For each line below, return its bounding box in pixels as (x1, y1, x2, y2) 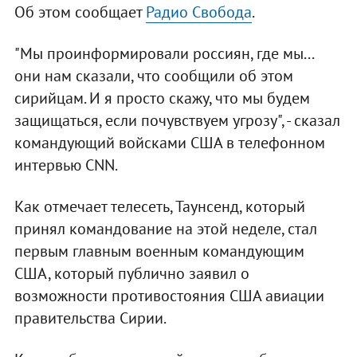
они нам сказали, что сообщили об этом (14, 65, 293, 87)
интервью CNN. (14, 155, 118, 176)
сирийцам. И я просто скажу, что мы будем (14, 88, 310, 109)
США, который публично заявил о (14, 263, 249, 284)
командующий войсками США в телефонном (14, 132, 325, 154)
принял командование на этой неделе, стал (14, 218, 317, 240)
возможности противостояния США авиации (14, 285, 324, 307)
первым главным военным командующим (14, 241, 304, 262)
